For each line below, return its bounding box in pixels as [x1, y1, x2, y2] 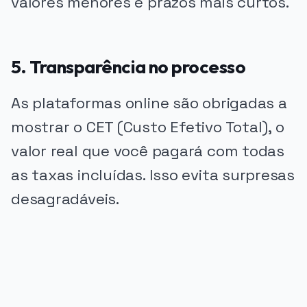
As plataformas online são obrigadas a [11, 93, 287, 114]
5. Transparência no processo [11, 55, 246, 78]
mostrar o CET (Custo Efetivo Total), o [11, 117, 284, 138]
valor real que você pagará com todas [11, 141, 284, 162]
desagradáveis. [11, 189, 119, 210]
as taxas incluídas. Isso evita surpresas [11, 165, 295, 186]
